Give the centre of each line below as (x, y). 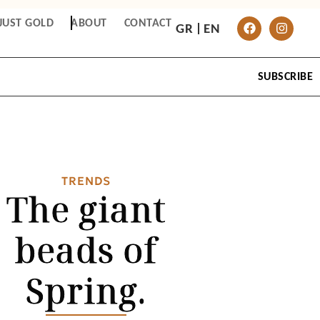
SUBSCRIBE (285, 76)
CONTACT (148, 22)
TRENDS (86, 180)
